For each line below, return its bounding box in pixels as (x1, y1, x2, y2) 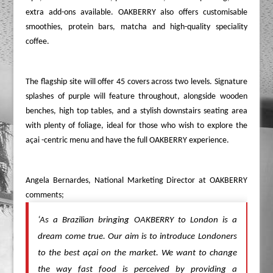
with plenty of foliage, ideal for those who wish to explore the (26, 121, 247, 130)
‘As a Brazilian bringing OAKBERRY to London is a (38, 215, 237, 225)
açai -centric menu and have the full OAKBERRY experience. (26, 135, 230, 145)
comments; (26, 190, 65, 200)
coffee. (26, 37, 50, 46)
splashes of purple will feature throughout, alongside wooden (26, 91, 247, 101)
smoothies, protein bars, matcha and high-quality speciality (26, 22, 247, 32)
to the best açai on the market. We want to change (38, 248, 237, 258)
